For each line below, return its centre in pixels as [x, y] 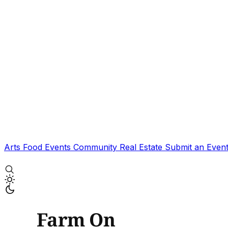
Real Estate [142, 147]
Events [59, 147]
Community [96, 147]
